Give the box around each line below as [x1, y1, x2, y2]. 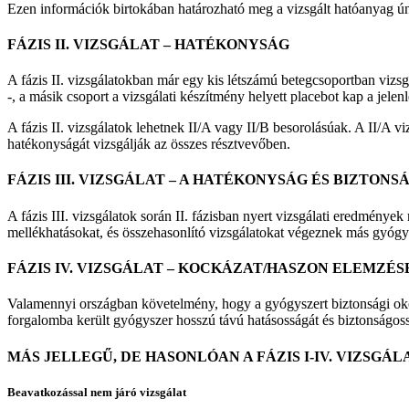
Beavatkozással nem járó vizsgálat [7, 384, 186, 399]
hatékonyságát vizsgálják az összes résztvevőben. [7, 136, 290, 152]
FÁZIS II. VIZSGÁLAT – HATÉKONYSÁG [7, 36, 289, 52]
